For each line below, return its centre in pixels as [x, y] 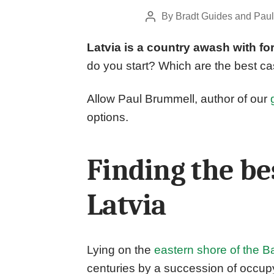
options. [108, 117]
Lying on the [120, 250]
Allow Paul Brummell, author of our [179, 98]
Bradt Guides [204, 16]
